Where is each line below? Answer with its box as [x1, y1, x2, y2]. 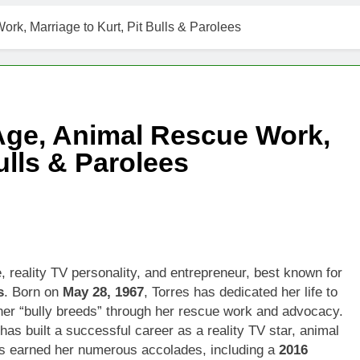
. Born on [4, 284, 63, 300]
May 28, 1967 [63, 284, 144, 300]
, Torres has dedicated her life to [144, 284, 337, 300]
